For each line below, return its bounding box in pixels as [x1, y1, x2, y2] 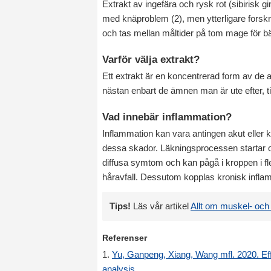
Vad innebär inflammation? [102, 111, 232, 123]
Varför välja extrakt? [102, 53, 200, 65]
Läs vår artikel [131, 200, 191, 211]
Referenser [102, 232, 147, 243]
